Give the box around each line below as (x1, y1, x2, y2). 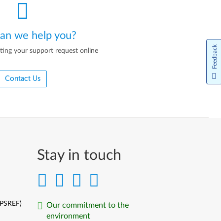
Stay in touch (37, 148, 122, 163)
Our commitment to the (46, 201, 129, 210)
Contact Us (4, 75, 40, 83)
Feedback (212, 44, 218, 69)
